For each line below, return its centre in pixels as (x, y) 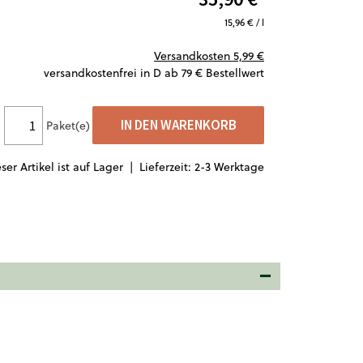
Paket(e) (68, 126)
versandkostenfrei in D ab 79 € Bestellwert (154, 73)
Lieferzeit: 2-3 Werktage (202, 167)
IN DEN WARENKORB (178, 125)
